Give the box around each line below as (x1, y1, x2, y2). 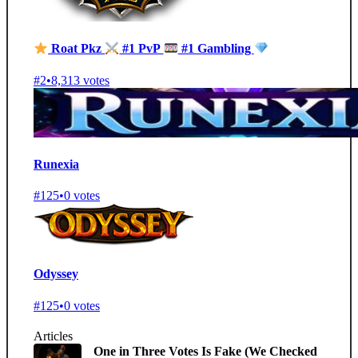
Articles (34, 328, 73, 343)
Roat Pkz (48, 42, 105, 56)
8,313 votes (51, 73, 109, 87)
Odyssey (34, 267, 78, 281)
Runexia (34, 157, 79, 171)
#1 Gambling (177, 42, 254, 56)
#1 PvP (119, 42, 164, 56)
